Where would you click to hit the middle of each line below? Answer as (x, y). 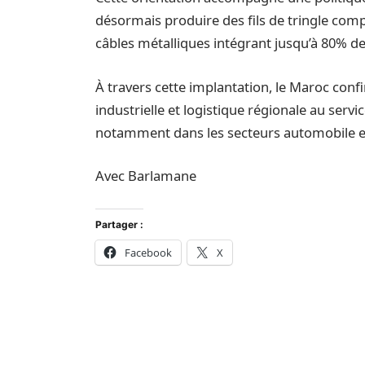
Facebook (149, 252)
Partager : (120, 224)
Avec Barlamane (146, 176)
